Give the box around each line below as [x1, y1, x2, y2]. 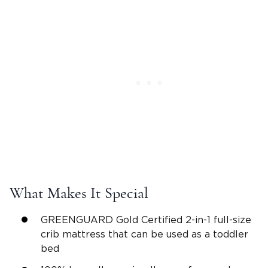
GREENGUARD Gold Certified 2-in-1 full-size [41, 215, 251, 226]
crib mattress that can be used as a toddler [41, 230, 248, 240]
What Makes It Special [10, 185, 148, 202]
